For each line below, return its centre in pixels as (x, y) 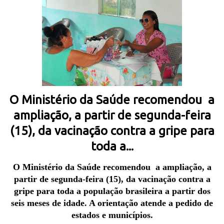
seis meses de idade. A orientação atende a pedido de (112, 203)
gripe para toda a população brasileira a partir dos (112, 191)
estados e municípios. (112, 215)
